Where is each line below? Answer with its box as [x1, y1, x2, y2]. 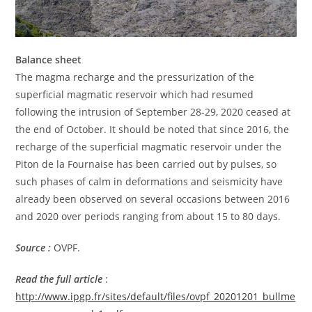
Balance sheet [15, 52, 82, 66]
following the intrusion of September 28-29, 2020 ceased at [15, 104, 291, 118]
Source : [15, 240, 52, 254]
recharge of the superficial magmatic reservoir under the [15, 139, 282, 153]
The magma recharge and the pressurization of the [15, 70, 255, 84]
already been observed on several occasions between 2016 [15, 192, 290, 205]
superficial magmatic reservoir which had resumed [15, 87, 254, 101]
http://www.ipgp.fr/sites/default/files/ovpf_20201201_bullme [15, 289, 296, 303]
